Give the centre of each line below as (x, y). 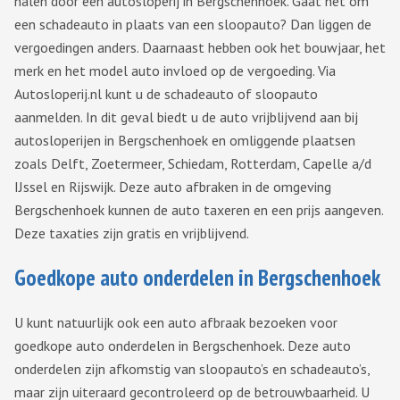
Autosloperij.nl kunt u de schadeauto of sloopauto (166, 94)
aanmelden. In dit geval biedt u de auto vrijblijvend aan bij (186, 117)
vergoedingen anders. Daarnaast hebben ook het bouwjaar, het (200, 48)
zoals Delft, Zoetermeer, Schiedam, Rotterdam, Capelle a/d (193, 164)
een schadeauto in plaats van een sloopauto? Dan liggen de (193, 25)
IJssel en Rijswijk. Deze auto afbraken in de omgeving (173, 187)
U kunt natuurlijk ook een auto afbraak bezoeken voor (176, 323)
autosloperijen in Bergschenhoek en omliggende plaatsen (185, 141)
